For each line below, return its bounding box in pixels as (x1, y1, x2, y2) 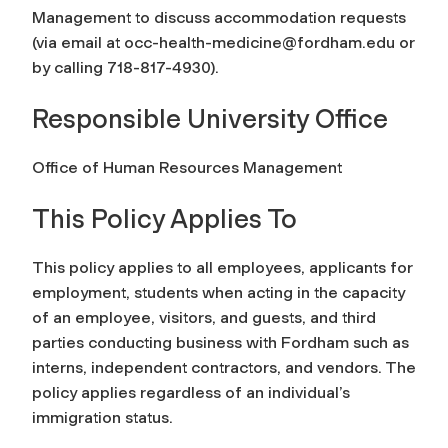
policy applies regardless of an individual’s (32, 382, 350, 402)
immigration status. (32, 407, 173, 427)
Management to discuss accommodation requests (32, 7, 406, 27)
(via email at (32, 32, 124, 52)
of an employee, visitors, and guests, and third (32, 307, 376, 327)
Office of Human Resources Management (32, 157, 342, 177)
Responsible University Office (32, 102, 388, 135)
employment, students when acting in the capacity (32, 282, 405, 302)
